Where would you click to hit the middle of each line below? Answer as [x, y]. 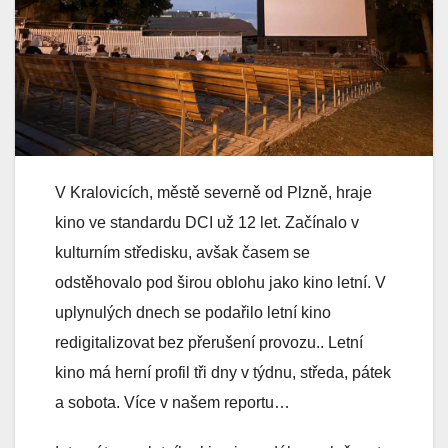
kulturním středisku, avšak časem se [182, 253]
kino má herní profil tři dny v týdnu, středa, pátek [223, 373]
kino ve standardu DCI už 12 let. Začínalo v [207, 223]
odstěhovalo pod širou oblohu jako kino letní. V [220, 283]
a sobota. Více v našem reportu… [172, 403]
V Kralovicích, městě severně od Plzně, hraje [213, 193]
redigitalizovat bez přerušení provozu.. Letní [209, 343]
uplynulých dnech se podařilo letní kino [193, 313]
